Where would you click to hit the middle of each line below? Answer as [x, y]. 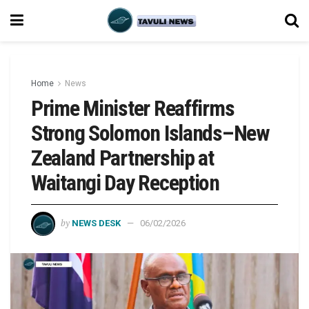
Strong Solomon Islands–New [150, 133]
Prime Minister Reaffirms [133, 108]
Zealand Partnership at [122, 158]
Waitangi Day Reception [125, 183]
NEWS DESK [96, 223]
